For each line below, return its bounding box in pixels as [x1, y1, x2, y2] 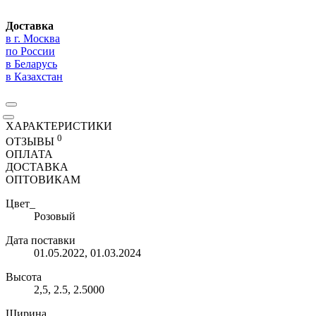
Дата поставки [6, 234, 75, 247]
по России [6, 45, 55, 58]
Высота [6, 271, 42, 284]
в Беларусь [6, 58, 57, 71]
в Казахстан [6, 71, 63, 83]
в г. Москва [6, 32, 60, 45]
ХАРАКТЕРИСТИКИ [6, 120, 112, 133]
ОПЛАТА [6, 148, 53, 161]
